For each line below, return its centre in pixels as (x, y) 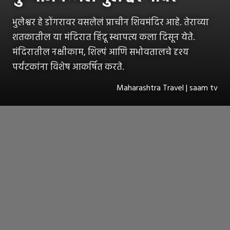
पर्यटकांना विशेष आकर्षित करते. (68, 68)
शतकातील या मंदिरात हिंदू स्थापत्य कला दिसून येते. (104, 38)
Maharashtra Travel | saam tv (167, 89)
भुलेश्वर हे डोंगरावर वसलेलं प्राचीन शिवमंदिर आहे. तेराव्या (111, 23)
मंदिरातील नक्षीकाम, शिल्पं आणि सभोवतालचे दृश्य (101, 53)
